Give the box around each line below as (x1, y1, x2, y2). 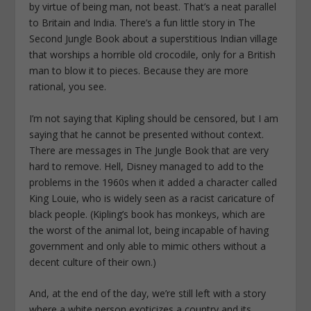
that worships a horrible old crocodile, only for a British (29, 48, 276, 62)
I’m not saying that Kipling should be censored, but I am (29, 111, 279, 125)
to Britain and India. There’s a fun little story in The (29, 16, 256, 30)
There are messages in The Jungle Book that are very (29, 143, 269, 157)
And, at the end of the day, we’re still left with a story (29, 286, 267, 300)
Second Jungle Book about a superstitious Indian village (29, 32, 278, 46)
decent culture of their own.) (29, 255, 157, 269)
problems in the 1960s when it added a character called (29, 175, 278, 189)
